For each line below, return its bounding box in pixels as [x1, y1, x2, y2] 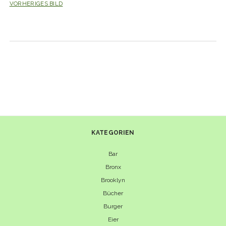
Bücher [103, 189, 123, 197]
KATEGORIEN [91, 129, 135, 136]
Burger [103, 202, 123, 210]
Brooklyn [101, 176, 125, 184]
